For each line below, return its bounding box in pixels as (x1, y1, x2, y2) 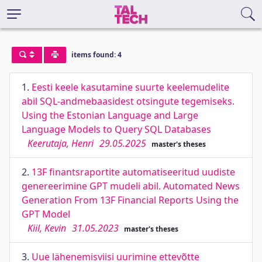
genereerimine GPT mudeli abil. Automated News (22, 180, 240, 192)
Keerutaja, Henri (27, 137, 94, 150)
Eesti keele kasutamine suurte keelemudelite (32, 81, 229, 94)
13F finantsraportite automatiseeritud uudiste (32, 166, 235, 178)
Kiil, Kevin (27, 222, 66, 235)
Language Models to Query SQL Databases (22, 123, 211, 136)
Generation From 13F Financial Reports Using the (22, 194, 239, 206)
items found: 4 (71, 50, 122, 60)
